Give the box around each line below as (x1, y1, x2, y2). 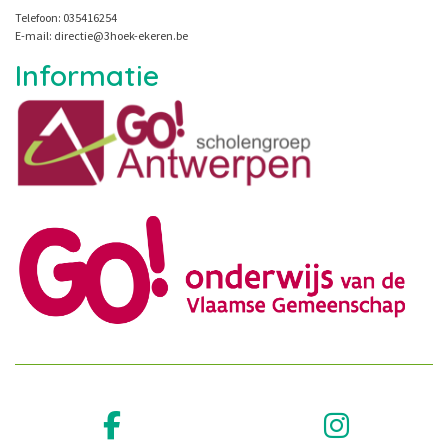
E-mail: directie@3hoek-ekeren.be (15, 27, 188, 43)
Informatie (15, 56, 159, 93)
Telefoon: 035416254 (15, 9, 117, 25)
